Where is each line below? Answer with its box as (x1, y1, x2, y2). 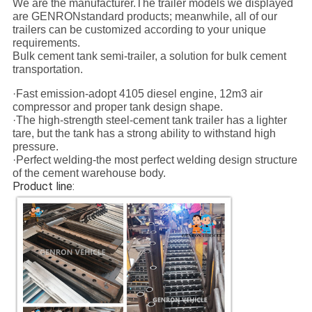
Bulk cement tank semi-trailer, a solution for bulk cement (12, 49, 286, 62)
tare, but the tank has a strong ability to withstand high (12, 127, 276, 139)
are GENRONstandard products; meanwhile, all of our (12, 10, 277, 22)
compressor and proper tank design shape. (12, 100, 223, 113)
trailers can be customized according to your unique (12, 23, 266, 36)
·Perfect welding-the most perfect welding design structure (12, 153, 297, 166)
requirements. (12, 36, 80, 49)
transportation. (12, 63, 83, 75)
